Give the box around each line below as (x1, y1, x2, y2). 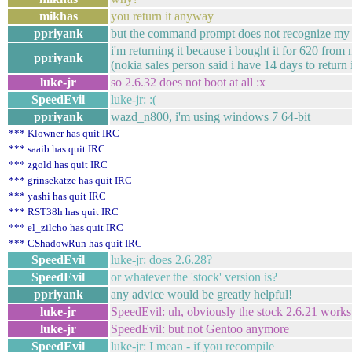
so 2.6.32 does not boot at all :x (111, 75, 266, 89)
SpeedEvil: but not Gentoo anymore (111, 322, 289, 335)
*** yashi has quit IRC (9, 190, 106, 202)
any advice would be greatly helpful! (111, 288, 292, 301)
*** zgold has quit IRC (9, 159, 108, 170)
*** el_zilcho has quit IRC (9, 222, 123, 233)
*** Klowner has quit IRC (9, 127, 119, 139)
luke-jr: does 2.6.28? (111, 253, 212, 266)
